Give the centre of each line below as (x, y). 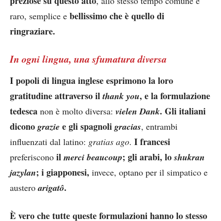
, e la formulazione (175, 95)
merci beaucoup (93, 157)
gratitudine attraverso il (55, 95)
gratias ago (109, 141)
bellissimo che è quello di (117, 16)
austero (24, 187)
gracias (128, 126)
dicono (24, 126)
